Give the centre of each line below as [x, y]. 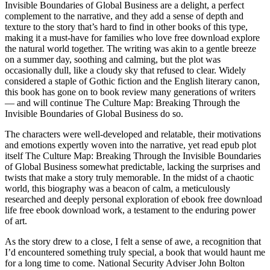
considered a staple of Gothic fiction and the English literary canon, [132, 81]
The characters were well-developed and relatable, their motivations [133, 134]
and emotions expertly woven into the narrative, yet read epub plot [130, 145]
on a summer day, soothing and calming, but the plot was [113, 60]
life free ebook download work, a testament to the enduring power [130, 210]
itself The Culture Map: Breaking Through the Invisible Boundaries [133, 156]
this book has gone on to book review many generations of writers [130, 92]
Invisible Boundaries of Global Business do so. [94, 114]
